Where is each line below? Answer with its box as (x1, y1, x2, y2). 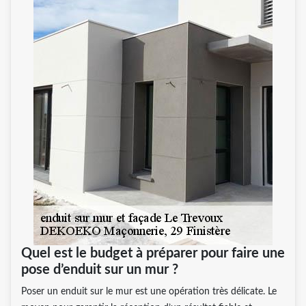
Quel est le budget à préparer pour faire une (21, 246, 285, 260)
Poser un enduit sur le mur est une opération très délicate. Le (21, 286, 277, 296)
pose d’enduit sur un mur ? (21, 262, 178, 277)
